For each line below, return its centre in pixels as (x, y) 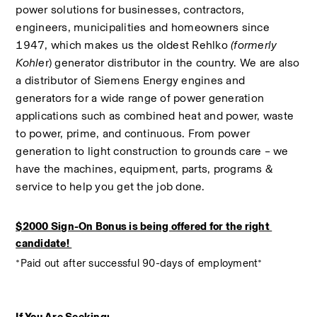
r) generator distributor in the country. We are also (172, 63)
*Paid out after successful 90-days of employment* (139, 263)
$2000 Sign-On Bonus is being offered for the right (143, 226)
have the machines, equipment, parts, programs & (144, 169)
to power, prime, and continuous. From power (133, 133)
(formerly (254, 45)
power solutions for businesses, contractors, (130, 10)
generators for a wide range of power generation (140, 98)
